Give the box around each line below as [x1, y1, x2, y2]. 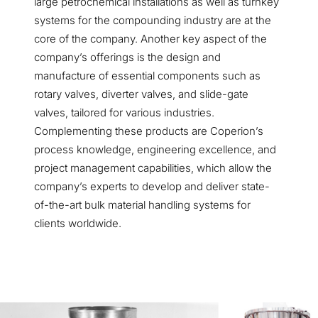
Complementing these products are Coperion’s [34, 124, 263, 138]
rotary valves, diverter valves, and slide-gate [34, 87, 248, 101]
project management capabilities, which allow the [34, 160, 272, 175]
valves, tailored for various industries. [34, 105, 214, 119]
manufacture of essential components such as [34, 68, 261, 82]
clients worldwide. [34, 216, 121, 230]
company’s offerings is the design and [34, 50, 221, 64]
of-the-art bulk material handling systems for [34, 197, 251, 212]
